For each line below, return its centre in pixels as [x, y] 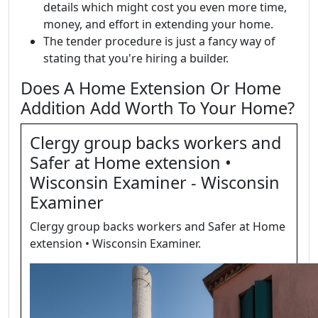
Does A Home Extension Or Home [151, 88]
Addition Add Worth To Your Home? [158, 108]
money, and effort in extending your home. [158, 24]
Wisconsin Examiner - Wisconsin [155, 182]
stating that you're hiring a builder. [136, 58]
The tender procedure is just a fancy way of [159, 41]
